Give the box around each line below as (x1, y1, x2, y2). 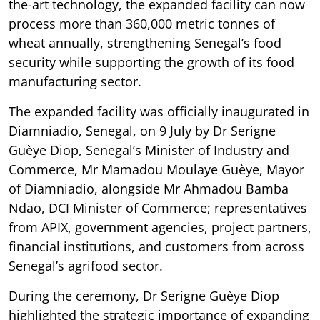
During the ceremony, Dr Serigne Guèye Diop (9, 286, 279, 304)
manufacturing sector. (9, 72, 141, 90)
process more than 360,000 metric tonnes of (9, 14, 275, 32)
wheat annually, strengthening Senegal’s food (9, 34, 281, 51)
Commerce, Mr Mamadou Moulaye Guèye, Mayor (9, 160, 304, 178)
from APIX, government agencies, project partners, (9, 218, 311, 236)
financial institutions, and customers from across (9, 237, 304, 255)
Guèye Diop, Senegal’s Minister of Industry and (9, 141, 289, 159)
